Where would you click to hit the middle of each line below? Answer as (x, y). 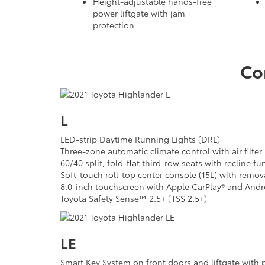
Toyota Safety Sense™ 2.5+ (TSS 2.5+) (134, 198)
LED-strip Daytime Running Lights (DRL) (140, 139)
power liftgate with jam (139, 13)
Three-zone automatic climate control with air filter (161, 151)
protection (114, 25)
